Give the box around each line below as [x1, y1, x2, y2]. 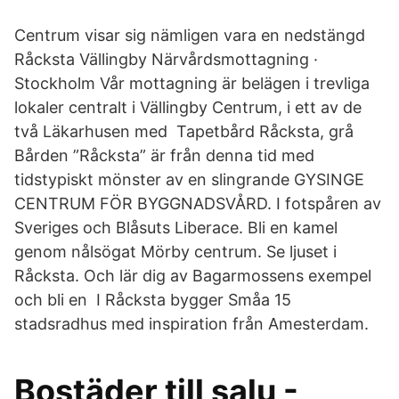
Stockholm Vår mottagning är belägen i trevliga [14, 74, 370, 93]
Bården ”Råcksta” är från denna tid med [14, 146, 314, 165]
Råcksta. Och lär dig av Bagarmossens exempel [14, 266, 371, 285]
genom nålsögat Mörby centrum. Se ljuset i [14, 242, 337, 261]
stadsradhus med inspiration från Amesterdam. [14, 314, 369, 333]
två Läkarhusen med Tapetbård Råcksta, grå [14, 122, 354, 141]
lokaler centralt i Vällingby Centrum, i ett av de [14, 98, 362, 117]
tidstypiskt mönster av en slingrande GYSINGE [14, 170, 364, 189]
